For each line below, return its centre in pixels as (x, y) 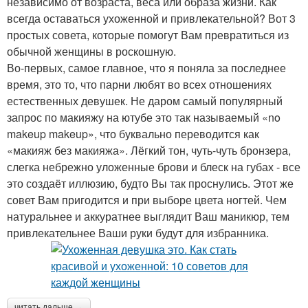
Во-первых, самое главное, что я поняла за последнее (146, 68)
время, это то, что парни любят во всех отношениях (139, 85)
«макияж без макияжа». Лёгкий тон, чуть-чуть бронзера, (149, 151)
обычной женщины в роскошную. (91, 52)
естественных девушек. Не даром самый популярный (145, 101)
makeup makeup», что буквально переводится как (133, 134)
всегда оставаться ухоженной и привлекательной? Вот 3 (151, 19)
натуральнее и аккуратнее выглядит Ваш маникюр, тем (148, 217)
